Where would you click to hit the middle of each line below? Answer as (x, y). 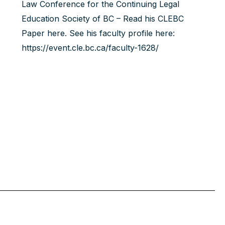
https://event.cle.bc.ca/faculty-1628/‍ (90, 48)
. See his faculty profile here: (120, 33)
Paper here (43, 33)
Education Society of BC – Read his (89, 19)
